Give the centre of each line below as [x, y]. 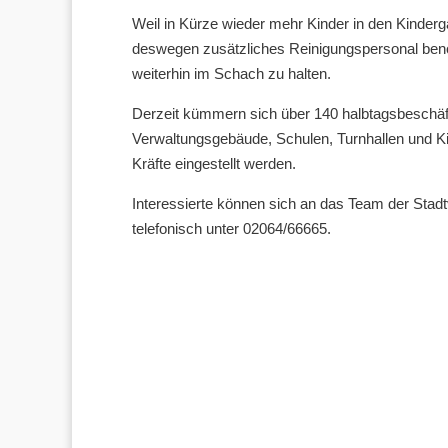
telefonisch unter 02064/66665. [231, 228]
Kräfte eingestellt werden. [214, 163]
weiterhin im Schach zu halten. [231, 73]
